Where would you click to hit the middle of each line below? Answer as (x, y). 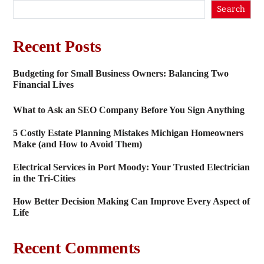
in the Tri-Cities (44, 178)
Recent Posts (57, 46)
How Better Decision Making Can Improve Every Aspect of (131, 201)
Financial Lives (43, 84)
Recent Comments (76, 247)
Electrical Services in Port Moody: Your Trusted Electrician (131, 167)
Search (231, 9)
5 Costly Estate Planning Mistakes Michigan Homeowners (128, 133)
